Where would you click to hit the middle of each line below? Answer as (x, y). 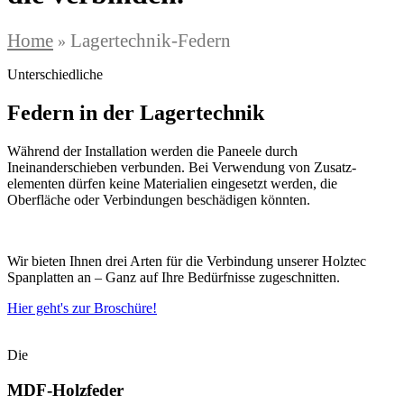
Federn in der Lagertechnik (136, 113)
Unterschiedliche (55, 75)
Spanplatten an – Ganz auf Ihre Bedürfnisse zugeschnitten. (174, 277)
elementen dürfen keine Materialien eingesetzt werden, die (172, 183)
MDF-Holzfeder (65, 390)
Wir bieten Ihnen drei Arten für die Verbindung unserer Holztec (187, 261)
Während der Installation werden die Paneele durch (152, 151)
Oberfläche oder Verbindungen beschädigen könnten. (159, 199)
